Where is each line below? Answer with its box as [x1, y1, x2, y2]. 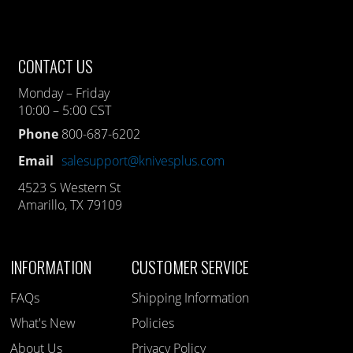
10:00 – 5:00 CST [18, 102, 112, 120]
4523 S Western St [18, 179, 121, 197]
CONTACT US [18, 54, 94, 79]
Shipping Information [132, 289, 250, 307]
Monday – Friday [18, 84, 110, 102]
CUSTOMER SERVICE [132, 255, 250, 280]
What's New [10, 314, 76, 333]
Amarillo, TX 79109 [18, 196, 123, 214]
